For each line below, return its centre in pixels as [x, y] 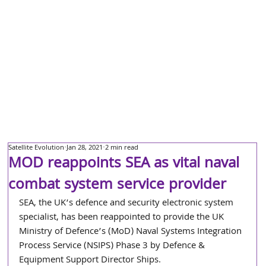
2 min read [122, 148]
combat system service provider [118, 186]
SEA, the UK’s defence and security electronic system [128, 204]
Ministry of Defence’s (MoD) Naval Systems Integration [132, 232]
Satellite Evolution [37, 148]
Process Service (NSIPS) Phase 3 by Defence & [113, 246]
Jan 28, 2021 [85, 148]
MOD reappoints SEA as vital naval [124, 164]
